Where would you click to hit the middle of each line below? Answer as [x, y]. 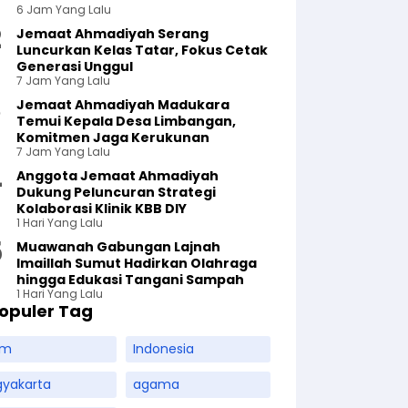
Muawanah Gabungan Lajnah [119, 247]
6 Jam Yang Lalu [64, 10]
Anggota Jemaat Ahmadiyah [118, 176]
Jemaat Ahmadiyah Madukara [123, 105]
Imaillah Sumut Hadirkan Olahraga [137, 263]
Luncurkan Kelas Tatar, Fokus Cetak [143, 50]
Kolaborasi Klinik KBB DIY [102, 209]
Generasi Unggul [75, 66]
